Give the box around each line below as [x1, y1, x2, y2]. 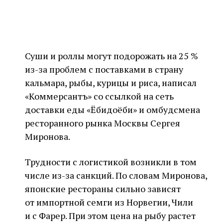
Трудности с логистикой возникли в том [25, 156, 197, 168]
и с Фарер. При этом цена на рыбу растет [25, 210, 196, 222]
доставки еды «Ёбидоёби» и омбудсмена [25, 104, 200, 115]
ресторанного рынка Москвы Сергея [25, 117, 180, 129]
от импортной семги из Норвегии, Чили [25, 196, 193, 208]
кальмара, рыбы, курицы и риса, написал [25, 77, 197, 89]
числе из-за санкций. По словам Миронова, [25, 169, 207, 181]
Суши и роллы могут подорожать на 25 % [25, 50, 198, 62]
